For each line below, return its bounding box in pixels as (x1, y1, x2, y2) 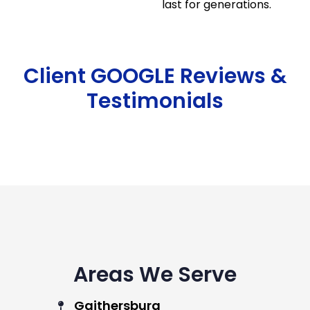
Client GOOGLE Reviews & (23, 62, 287, 91)
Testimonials (86, 86, 224, 116)
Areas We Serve (73, 260, 237, 289)
